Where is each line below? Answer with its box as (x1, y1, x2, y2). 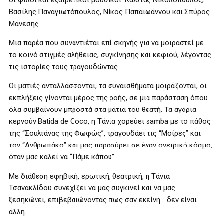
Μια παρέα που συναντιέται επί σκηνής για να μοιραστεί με (9, 38, 204, 47)
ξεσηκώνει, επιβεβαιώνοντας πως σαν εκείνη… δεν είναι (9, 195, 197, 204)
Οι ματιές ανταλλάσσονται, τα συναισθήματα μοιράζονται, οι (9, 81, 207, 90)
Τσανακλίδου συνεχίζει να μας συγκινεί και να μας (9, 184, 175, 192)
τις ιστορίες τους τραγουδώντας (9, 62, 118, 71)
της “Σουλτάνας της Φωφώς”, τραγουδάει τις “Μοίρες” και (9, 129, 201, 138)
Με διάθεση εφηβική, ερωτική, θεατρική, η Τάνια (9, 172, 170, 181)
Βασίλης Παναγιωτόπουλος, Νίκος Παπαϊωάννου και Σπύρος (9, 7, 210, 16)
